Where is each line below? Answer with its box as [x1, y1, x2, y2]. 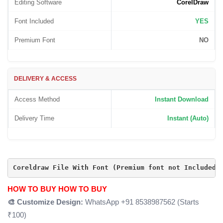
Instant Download [155, 95, 209, 103]
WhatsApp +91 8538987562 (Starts [83, 197, 199, 206]
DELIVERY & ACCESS [14, 75, 77, 82]
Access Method [14, 95, 60, 103]
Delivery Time [14, 114, 54, 122]
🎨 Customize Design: [7, 197, 83, 206]
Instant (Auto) [167, 114, 209, 122]
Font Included [14, 17, 54, 25]
